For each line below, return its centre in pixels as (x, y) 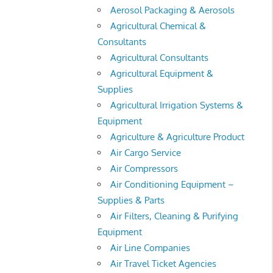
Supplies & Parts (131, 200)
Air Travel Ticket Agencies (164, 263)
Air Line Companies (151, 247)
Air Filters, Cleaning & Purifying (175, 216)
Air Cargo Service (146, 152)
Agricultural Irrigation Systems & (177, 105)
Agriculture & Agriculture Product (178, 136)
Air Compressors (144, 168)
